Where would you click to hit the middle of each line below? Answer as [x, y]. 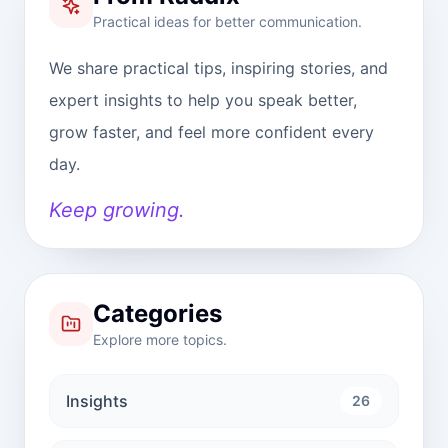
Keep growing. [117, 209]
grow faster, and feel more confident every [211, 131]
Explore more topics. [160, 339]
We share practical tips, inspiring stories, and [218, 67]
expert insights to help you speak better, [203, 99]
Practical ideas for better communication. [227, 21]
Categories [157, 313]
